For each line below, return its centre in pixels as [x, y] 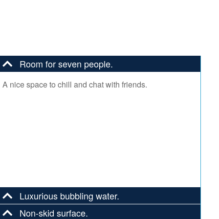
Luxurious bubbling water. [70, 195]
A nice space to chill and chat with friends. [75, 84]
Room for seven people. [66, 63]
